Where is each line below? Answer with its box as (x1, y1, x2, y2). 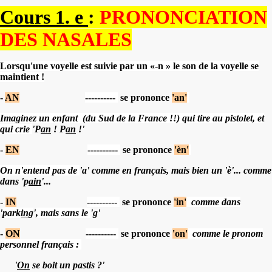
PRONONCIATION (100, 5, 267, 28)
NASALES (42, 28, 132, 50)
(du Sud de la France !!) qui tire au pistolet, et (83, 112, 264, 123)
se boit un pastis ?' (30, 259, 104, 270)
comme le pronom (192, 228, 263, 239)
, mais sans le (36, 207, 88, 218)
